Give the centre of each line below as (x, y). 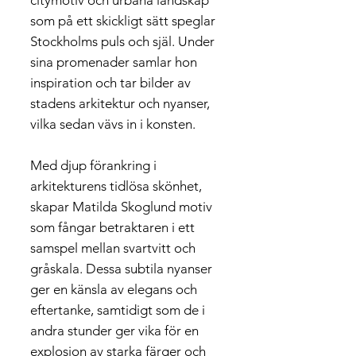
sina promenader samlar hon (114, 62)
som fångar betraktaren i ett (112, 227)
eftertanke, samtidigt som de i (118, 310)
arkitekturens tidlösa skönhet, (116, 186)
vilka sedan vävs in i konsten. (113, 124)
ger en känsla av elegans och (114, 289)
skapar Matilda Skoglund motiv (121, 207)
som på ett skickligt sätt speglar (123, 21)
